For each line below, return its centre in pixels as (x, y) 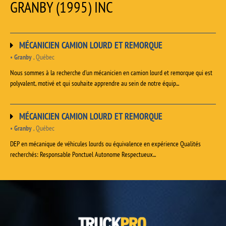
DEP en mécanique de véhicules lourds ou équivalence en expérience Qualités (105, 144)
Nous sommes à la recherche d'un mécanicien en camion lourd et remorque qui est (111, 73)
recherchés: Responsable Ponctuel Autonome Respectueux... (83, 155)
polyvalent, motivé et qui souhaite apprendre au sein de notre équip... (95, 83)
